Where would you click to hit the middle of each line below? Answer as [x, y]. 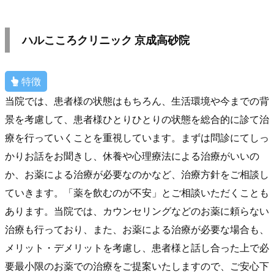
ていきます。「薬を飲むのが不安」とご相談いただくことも [137, 193]
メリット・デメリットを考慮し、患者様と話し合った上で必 [137, 248]
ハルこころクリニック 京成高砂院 [106, 40]
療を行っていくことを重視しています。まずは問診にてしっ [137, 138]
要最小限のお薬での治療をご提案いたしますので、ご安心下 [137, 266]
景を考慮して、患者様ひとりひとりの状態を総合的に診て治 [137, 119]
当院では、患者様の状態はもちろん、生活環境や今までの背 [137, 101]
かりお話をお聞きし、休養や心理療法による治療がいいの [132, 156]
